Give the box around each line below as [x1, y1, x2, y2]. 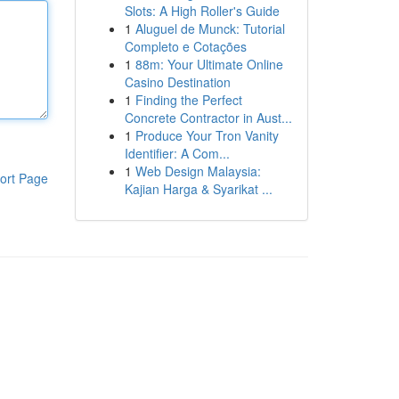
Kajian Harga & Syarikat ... [124, 180, 273, 198]
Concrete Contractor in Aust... [124, 109, 292, 126]
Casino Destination [124, 73, 231, 91]
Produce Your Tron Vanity [134, 126, 279, 144]
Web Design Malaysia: [134, 162, 261, 180]
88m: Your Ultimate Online [134, 55, 283, 73]
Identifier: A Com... [124, 144, 230, 162]
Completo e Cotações [124, 37, 247, 55]
